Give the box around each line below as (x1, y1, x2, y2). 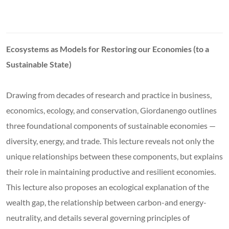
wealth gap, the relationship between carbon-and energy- (6, 197, 207, 207)
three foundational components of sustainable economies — (6, 120, 216, 130)
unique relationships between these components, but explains (6, 151, 223, 161)
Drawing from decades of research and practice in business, (6, 89, 212, 100)
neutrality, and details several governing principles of (6, 212, 190, 222)
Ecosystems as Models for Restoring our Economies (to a (6, 43, 209, 54)
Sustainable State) (6, 59, 72, 69)
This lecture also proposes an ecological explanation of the (6, 181, 209, 192)
